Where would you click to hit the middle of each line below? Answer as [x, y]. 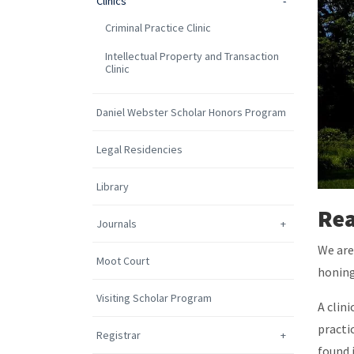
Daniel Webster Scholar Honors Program [191, 113]
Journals [117, 224]
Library [113, 187]
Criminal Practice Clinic [158, 28]
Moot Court [123, 261]
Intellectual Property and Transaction [192, 56]
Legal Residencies [139, 150]
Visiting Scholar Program [154, 298]
